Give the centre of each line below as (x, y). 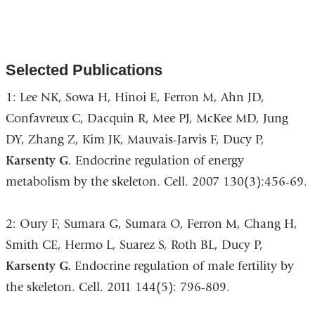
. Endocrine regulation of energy (156, 161)
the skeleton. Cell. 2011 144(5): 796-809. (117, 288)
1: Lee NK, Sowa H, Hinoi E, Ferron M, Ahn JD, (135, 98)
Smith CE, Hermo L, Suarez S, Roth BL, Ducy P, (134, 245)
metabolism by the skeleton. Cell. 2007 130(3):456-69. (156, 182)
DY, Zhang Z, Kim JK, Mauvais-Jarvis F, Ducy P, (135, 140)
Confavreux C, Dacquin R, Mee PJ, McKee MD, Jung (147, 119)
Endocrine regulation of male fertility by (184, 266)
